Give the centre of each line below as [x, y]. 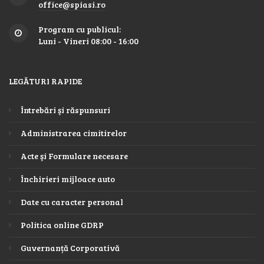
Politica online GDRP [62, 225]
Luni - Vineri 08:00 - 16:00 [88, 41]
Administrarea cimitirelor [74, 133]
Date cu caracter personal [72, 202]
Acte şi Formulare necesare [74, 156]
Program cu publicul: [80, 29]
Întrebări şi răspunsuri [65, 110]
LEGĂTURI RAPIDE [45, 81]
